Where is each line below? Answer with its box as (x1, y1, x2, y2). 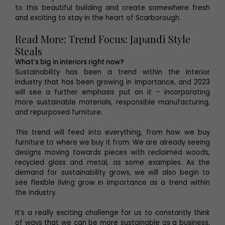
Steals (15, 44, 42, 58)
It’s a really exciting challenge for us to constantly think (15, 208, 210, 217)
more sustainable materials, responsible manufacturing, (15, 97, 210, 107)
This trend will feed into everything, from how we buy (15, 128, 210, 137)
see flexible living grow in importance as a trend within (15, 178, 210, 187)
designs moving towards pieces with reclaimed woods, (15, 148, 210, 157)
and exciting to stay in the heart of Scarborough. (15, 13, 181, 23)
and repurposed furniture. (15, 107, 102, 117)
